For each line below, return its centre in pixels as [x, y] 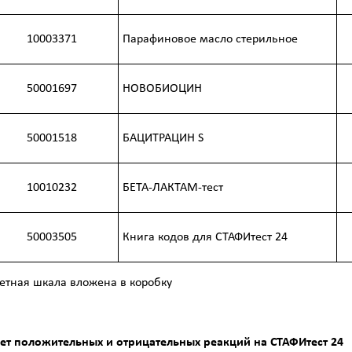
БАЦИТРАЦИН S [163, 138]
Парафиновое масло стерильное [210, 39]
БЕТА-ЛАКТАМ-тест [173, 188]
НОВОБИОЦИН [162, 89]
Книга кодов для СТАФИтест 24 [205, 237]
